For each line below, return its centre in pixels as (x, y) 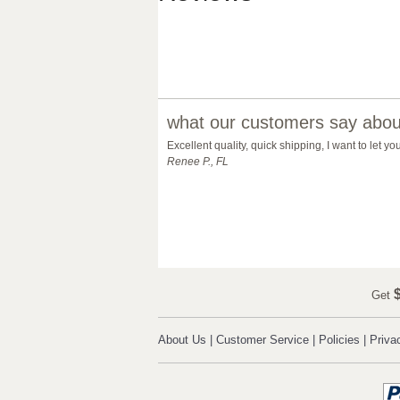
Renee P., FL (198, 162)
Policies (339, 340)
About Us (182, 340)
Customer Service (262, 340)
